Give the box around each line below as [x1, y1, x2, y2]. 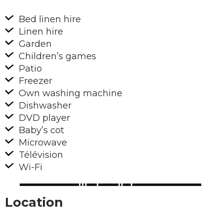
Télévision [16, 149, 63, 161]
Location [5, 195, 63, 210]
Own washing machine [16, 88, 122, 99]
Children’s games [16, 51, 96, 62]
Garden [16, 38, 52, 50]
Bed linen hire [16, 14, 81, 25]
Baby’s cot [16, 125, 64, 136]
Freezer [16, 75, 52, 87]
